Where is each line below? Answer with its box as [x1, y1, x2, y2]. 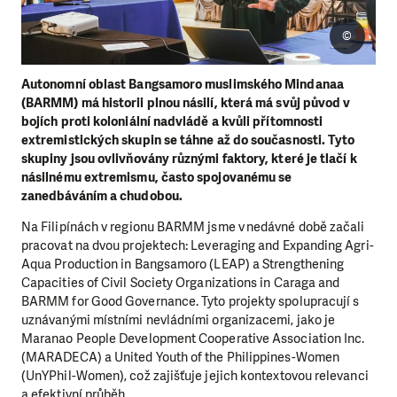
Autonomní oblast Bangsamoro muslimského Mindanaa [21, 75, 344, 93]
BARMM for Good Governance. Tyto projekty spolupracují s [21, 292, 360, 311]
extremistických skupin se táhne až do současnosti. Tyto [21, 131, 355, 149]
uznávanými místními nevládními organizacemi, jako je [21, 311, 336, 330]
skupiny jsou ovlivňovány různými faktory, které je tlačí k [21, 150, 357, 167]
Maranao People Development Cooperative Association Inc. [21, 330, 365, 348]
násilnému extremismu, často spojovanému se [21, 168, 292, 186]
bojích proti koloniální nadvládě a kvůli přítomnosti [21, 113, 323, 130]
